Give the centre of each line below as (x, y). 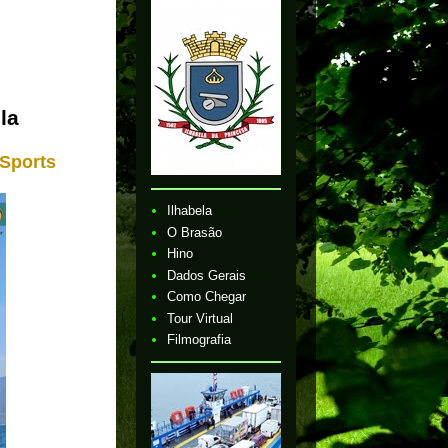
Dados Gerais (207, 275)
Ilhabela (190, 211)
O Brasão (195, 232)
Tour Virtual (200, 318)
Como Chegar (207, 297)
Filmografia (199, 340)
